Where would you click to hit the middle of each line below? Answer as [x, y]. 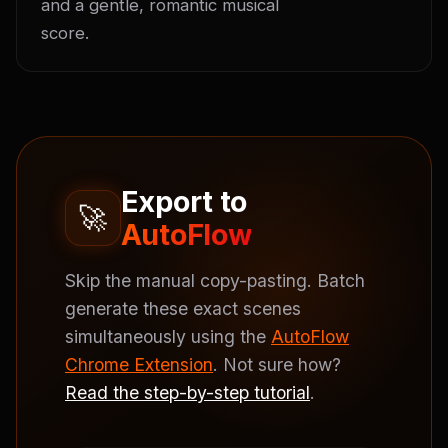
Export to [184, 201]
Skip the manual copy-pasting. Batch [215, 280]
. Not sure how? [277, 364]
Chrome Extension [139, 364]
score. [65, 33]
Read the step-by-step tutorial [187, 392]
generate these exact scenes [183, 308]
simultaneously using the [168, 336]
